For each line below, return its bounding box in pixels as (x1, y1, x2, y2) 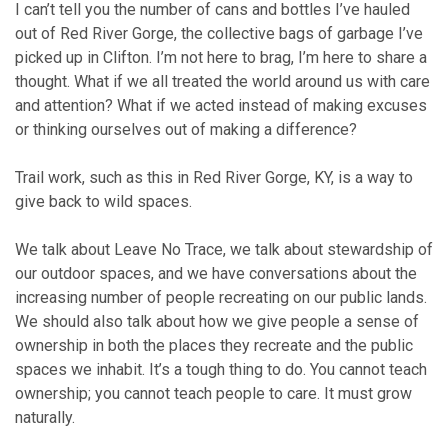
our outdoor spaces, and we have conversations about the (15, 263, 417, 283)
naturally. (15, 407, 75, 427)
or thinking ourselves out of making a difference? (15, 119, 357, 139)
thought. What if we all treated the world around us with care (15, 71, 430, 91)
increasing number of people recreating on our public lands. (15, 287, 427, 307)
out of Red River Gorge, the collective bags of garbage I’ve (15, 23, 423, 43)
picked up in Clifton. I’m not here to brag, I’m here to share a (15, 47, 427, 67)
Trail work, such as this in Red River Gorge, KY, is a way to (15, 167, 413, 187)
